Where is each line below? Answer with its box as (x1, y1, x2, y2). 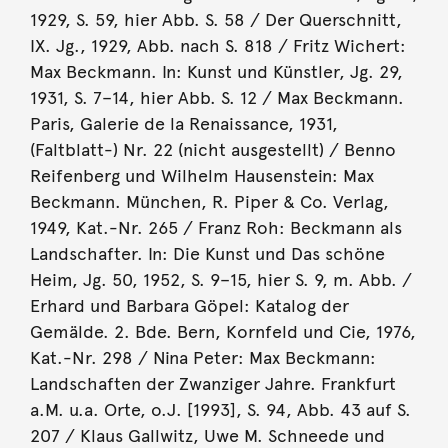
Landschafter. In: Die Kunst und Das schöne (29, 242, 385, 265)
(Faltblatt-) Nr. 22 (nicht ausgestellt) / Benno (29, 138, 396, 161)
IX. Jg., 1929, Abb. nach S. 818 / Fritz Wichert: (29, 34, 406, 57)
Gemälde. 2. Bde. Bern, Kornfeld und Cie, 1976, (29, 320, 416, 343)
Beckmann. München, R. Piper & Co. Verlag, (29, 190, 389, 213)
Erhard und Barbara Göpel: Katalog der (29, 294, 349, 317)
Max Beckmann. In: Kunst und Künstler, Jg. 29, (29, 60, 403, 83)
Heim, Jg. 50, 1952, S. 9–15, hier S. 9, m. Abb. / (29, 268, 412, 291)
